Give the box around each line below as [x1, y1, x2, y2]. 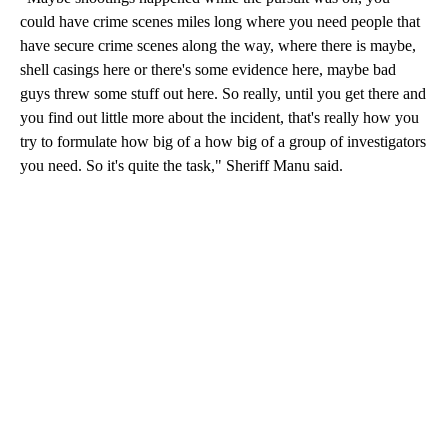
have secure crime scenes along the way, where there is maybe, [20, 37, 416, 55]
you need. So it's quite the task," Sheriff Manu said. [20, 157, 343, 175]
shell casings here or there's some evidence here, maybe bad [20, 61, 396, 79]
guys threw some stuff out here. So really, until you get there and [20, 85, 426, 103]
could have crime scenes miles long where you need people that [20, 13, 420, 31]
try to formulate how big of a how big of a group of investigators [20, 133, 426, 151]
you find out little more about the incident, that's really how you [20, 109, 419, 127]
